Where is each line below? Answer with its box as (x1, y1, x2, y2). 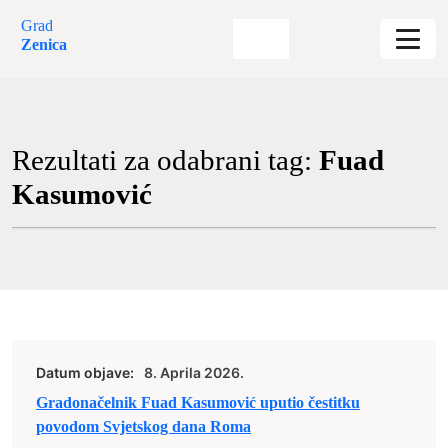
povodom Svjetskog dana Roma (36, 418, 251, 435)
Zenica (21, 36, 67, 53)
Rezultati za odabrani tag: (12, 144, 319, 176)
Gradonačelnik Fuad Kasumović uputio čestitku (36, 394, 360, 411)
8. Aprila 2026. (144, 364, 244, 381)
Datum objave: (36, 364, 134, 381)
